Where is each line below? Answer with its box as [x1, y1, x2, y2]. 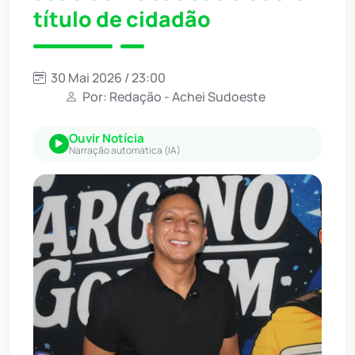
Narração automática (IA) [69, 143, 181, 157]
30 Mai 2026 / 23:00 [48, 68, 166, 86]
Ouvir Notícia [69, 129, 144, 147]
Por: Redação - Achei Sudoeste [80, 87, 265, 105]
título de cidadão [33, 4, 211, 33]
